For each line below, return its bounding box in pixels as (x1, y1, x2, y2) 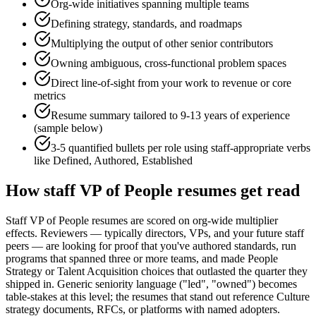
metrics (34, 90, 66, 102)
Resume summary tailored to (51, 109, 181, 122)
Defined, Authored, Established (53, 154, 193, 167)
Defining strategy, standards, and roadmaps (51, 18, 242, 30)
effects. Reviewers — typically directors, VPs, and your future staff (6, 227, 304, 240)
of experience (227, 109, 290, 122)
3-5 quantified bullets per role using (51, 142, 211, 154)
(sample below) (34, 122, 102, 135)
